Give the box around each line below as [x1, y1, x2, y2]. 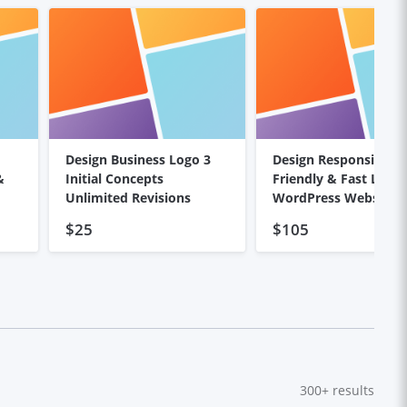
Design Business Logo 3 [65, 150, 211, 168]
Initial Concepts [65, 169, 164, 187]
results [329, 382, 374, 400]
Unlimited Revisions [65, 188, 191, 206]
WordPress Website [272, 188, 395, 206]
